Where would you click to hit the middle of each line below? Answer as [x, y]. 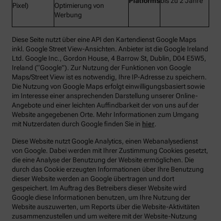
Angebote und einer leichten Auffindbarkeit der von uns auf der [105, 105]
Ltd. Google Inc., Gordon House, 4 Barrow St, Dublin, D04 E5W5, [109, 58]
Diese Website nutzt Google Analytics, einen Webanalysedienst [105, 141]
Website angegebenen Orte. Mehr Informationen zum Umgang [105, 115]
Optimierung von [79, 6]
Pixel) [20, 6]
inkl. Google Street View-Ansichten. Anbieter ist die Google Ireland [110, 49]
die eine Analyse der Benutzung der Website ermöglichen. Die [103, 160]
